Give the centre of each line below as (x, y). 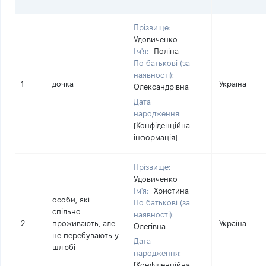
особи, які (71, 199)
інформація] (156, 137)
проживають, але (84, 223)
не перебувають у (85, 235)
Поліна (166, 51)
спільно (66, 211)
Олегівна (150, 226)
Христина (171, 191)
